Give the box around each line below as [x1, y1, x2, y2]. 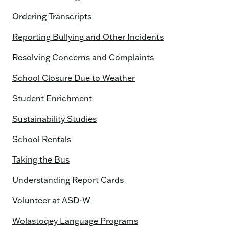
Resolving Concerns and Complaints [12, 52, 154, 62]
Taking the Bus [12, 154, 70, 165]
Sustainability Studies [12, 113, 97, 124]
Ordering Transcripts [12, 11, 91, 21]
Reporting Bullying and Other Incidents [12, 32, 164, 42]
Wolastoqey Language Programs [12, 216, 138, 226]
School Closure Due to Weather [12, 73, 135, 83]
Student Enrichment [12, 93, 92, 103]
